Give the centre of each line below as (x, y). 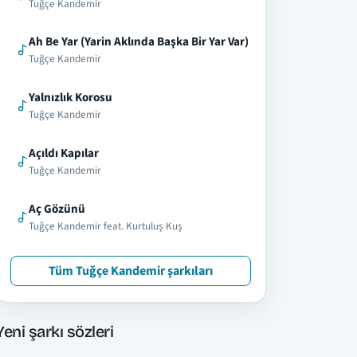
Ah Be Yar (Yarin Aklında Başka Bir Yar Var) (139, 42)
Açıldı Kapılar (64, 153)
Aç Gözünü (57, 208)
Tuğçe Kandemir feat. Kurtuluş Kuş (106, 226)
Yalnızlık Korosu (71, 98)
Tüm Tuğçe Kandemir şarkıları (131, 271)
